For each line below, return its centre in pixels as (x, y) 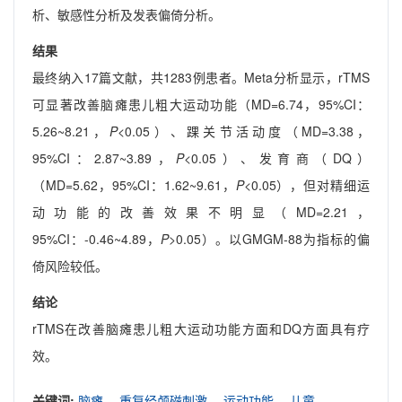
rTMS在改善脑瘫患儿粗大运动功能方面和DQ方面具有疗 (201, 329)
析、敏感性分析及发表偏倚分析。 (127, 15)
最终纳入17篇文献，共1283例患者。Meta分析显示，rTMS (201, 78)
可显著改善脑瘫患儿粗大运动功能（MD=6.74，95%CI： (201, 105)
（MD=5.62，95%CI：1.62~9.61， (134, 185)
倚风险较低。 (70, 266)
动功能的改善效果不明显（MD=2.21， (201, 212)
